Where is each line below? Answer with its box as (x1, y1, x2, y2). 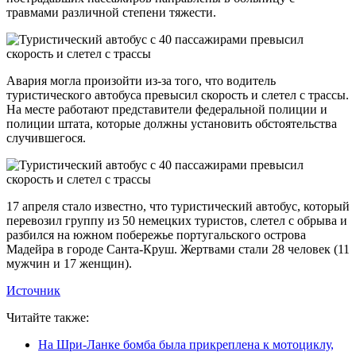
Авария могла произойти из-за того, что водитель (6, 74, 276, 88)
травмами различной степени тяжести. (6, 6, 216, 20)
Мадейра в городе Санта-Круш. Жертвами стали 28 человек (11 (6, 242, 350, 257)
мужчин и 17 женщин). (6, 257, 132, 271)
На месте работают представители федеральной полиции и (6, 103, 327, 117)
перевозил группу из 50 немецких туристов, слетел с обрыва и (6, 214, 347, 228)
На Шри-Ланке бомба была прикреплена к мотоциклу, (38, 338, 334, 352)
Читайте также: (6, 311, 89, 325)
